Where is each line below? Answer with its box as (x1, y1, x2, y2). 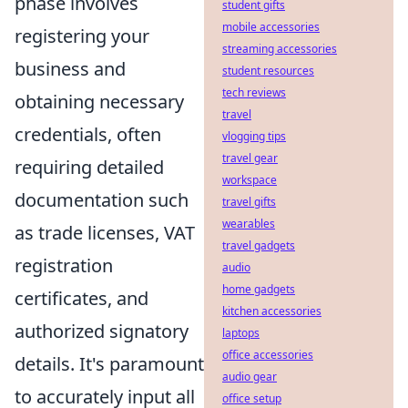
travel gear (222, 150, 278, 166)
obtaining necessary (15, 89, 184, 115)
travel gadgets (222, 238, 295, 253)
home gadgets (222, 281, 295, 297)
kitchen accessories (222, 303, 321, 319)
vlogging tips (222, 128, 286, 144)
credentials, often (15, 122, 161, 148)
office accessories (222, 347, 313, 362)
